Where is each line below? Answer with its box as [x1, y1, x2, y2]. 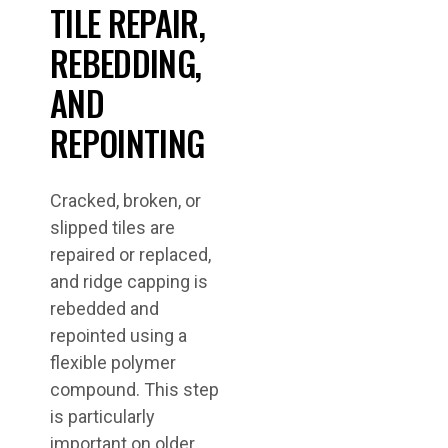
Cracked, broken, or [50, 190, 201, 211]
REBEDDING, [50, 37, 202, 88]
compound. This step [50, 379, 219, 400]
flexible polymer [50, 352, 176, 373]
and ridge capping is [50, 271, 208, 292]
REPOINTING [50, 117, 205, 168]
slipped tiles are [50, 217, 175, 238]
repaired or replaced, [50, 244, 211, 265]
